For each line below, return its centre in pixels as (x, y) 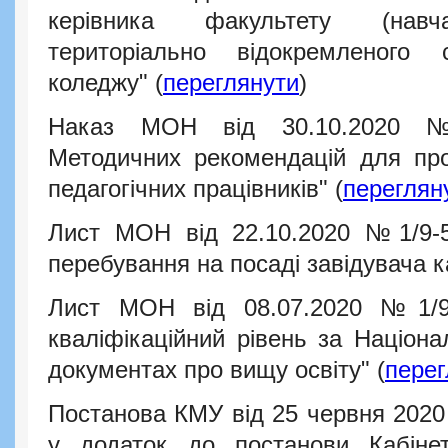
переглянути (231, 83)
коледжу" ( (105, 83)
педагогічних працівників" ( (195, 189)
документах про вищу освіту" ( (216, 370)
